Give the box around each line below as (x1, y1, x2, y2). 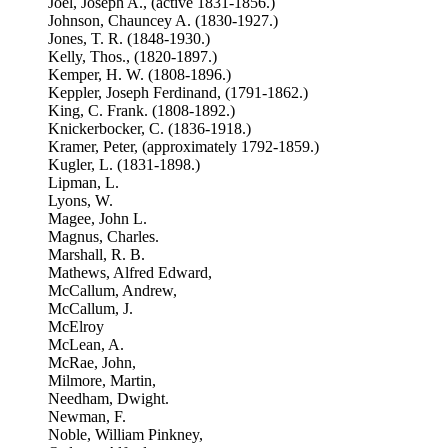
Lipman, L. (48, 174, 119, 191)
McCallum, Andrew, (48, 282, 177, 299)
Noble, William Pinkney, (48, 426, 203, 443)
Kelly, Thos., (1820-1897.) (48, 48, 217, 65)
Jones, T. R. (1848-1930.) (48, 30, 210, 47)
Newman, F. (48, 408, 126, 425)
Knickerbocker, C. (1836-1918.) (48, 120, 251, 137)
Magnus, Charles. (48, 228, 159, 245)
